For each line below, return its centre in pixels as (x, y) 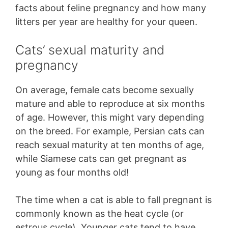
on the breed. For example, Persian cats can (110, 131)
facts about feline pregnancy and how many (111, 8)
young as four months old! (73, 173)
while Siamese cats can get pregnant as (101, 159)
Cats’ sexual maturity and (90, 50)
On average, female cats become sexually (105, 90)
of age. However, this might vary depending (110, 118)
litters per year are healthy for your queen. (106, 22)
